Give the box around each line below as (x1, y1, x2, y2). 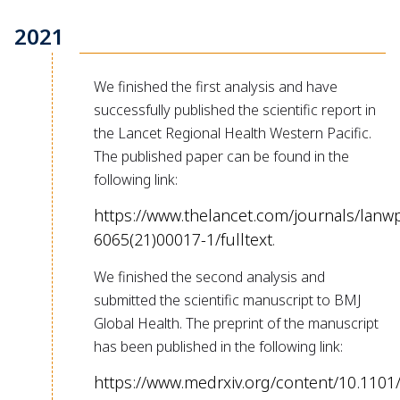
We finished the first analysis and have (93, 76, 337, 96)
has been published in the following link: (93, 336, 343, 356)
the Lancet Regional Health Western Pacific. (93, 122, 371, 143)
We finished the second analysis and (93, 266, 325, 287)
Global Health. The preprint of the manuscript (93, 312, 379, 333)
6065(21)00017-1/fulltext (93, 229, 272, 251)
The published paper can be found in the (93, 146, 349, 166)
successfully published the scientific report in (93, 99, 376, 120)
